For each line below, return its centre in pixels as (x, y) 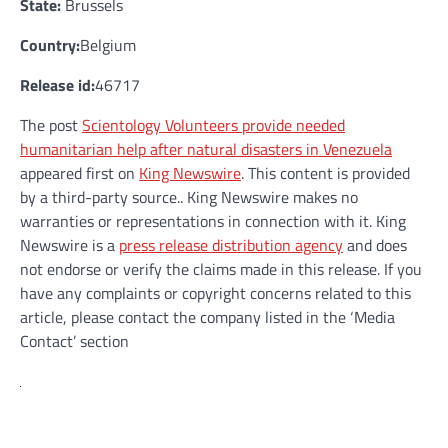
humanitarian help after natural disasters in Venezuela (206, 148)
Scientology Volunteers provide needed (213, 124)
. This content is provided (325, 172)
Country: (50, 44)
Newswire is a (69, 244)
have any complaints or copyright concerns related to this (215, 292)
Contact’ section (74, 340)
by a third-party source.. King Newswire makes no (189, 196)
